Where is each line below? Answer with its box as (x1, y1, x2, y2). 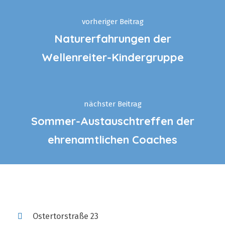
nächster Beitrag (83, 99, 142, 109)
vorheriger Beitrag (81, 17, 144, 27)
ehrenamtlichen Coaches (48, 133, 177, 147)
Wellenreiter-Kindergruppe (41, 50, 184, 65)
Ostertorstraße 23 (33, 211, 98, 221)
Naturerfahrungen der (54, 32, 171, 46)
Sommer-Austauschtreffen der (31, 114, 194, 129)
